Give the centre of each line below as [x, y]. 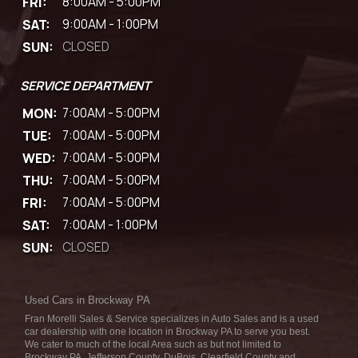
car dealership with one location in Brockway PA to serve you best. [167, 331]
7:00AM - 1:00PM [110, 225]
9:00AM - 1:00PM [110, 24]
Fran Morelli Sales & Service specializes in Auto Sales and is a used [172, 318]
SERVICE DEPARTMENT [86, 85]
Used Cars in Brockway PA [88, 300]
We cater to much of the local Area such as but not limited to [153, 344]
